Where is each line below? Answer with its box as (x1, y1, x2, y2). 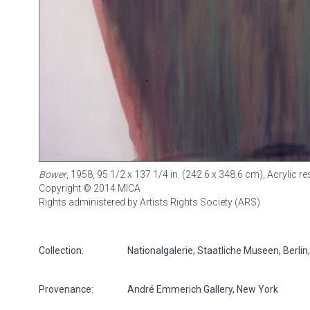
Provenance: (39, 283, 93, 295)
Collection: (39, 244, 84, 256)
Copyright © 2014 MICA (39, 182, 140, 194)
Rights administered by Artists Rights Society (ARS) (39, 196, 260, 208)
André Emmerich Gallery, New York (127, 283, 278, 295)
